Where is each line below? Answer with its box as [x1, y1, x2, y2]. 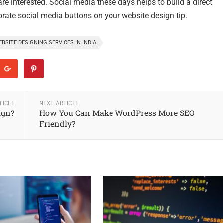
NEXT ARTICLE [39, 99, 79, 107]
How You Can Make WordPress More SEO [39, 108, 195, 118]
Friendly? [39, 118, 75, 129]
